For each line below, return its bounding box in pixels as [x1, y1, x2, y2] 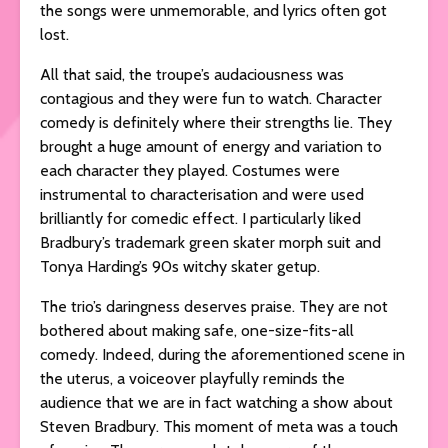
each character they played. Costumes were [40, 160, 340, 180]
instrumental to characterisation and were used [40, 184, 364, 204]
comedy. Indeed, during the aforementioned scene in [40, 344, 405, 364]
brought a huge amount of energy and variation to [40, 136, 382, 156]
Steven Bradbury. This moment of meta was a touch [40, 416, 398, 436]
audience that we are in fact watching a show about [40, 392, 393, 412]
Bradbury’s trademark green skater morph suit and [40, 232, 381, 252]
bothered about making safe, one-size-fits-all [40, 320, 354, 340]
